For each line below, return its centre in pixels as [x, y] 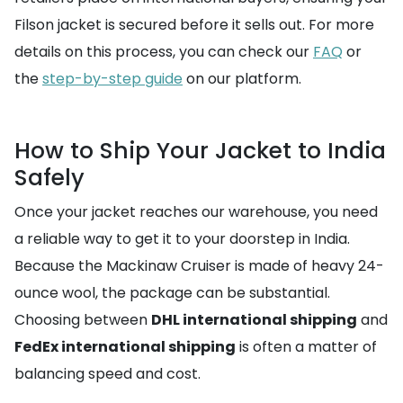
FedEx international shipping [125, 347]
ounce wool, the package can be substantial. [172, 293]
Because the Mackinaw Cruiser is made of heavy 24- [199, 266]
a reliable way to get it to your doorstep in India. [182, 239]
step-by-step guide [112, 79]
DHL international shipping [254, 320]
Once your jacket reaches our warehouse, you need [196, 212]
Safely [49, 178]
